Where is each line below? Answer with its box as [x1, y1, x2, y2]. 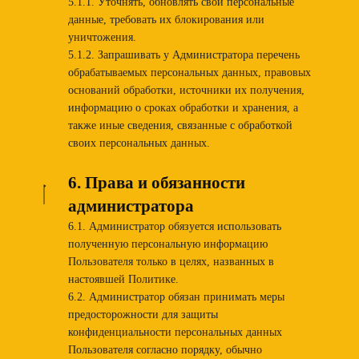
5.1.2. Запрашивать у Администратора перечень [67, 48, 300, 61]
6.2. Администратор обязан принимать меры [67, 290, 284, 303]
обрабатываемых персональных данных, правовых [67, 66, 311, 79]
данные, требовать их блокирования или [67, 13, 264, 26]
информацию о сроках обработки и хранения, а [67, 101, 298, 114]
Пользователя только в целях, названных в [67, 255, 274, 268]
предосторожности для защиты [67, 308, 218, 321]
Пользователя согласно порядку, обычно [67, 343, 262, 356]
